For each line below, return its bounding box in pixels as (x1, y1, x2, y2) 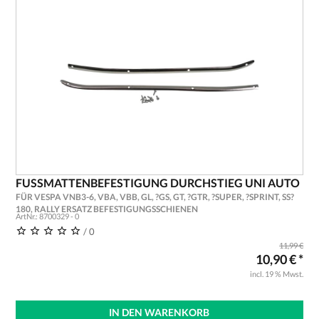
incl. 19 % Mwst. (250, 269, 304, 278)
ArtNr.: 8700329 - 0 (15, 211, 79, 221)
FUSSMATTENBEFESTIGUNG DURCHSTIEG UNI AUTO (15, 176, 300, 189)
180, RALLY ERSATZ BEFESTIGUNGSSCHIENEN (15, 204, 198, 214)
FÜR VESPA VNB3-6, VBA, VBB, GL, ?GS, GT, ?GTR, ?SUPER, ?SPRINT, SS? (15, 192, 294, 202)
